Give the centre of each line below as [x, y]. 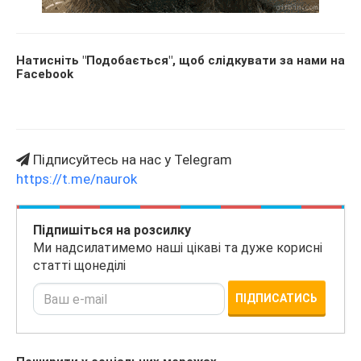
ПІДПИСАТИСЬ [277, 299]
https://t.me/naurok [77, 179]
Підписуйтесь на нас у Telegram [131, 160]
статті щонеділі [79, 266]
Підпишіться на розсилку [112, 230]
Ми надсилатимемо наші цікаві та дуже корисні [178, 248]
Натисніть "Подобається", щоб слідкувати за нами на [180, 61]
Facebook [45, 75]
